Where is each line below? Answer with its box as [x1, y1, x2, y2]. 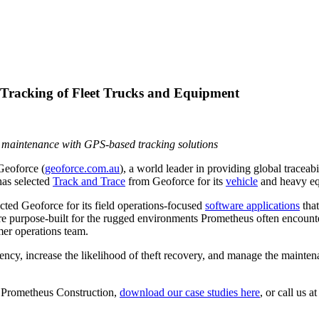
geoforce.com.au [45, 162, 120, 175]
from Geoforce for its [125, 175, 226, 188]
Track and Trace [53, 175, 125, 188]
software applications [205, 199, 300, 212]
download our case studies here [120, 286, 260, 299]
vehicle [226, 175, 258, 188]
